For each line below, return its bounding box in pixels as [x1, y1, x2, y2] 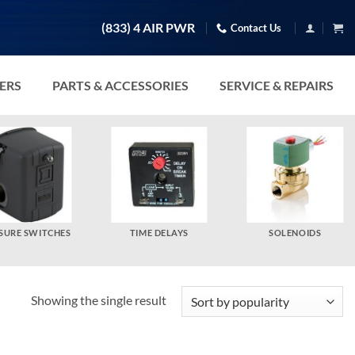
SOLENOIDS [269, 227, 322, 239]
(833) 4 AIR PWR [101, 21, 196, 35]
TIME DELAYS [129, 227, 189, 239]
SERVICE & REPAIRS [219, 77, 334, 93]
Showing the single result [30, 292, 166, 307]
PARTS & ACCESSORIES [52, 77, 189, 93]
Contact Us [231, 21, 282, 34]
